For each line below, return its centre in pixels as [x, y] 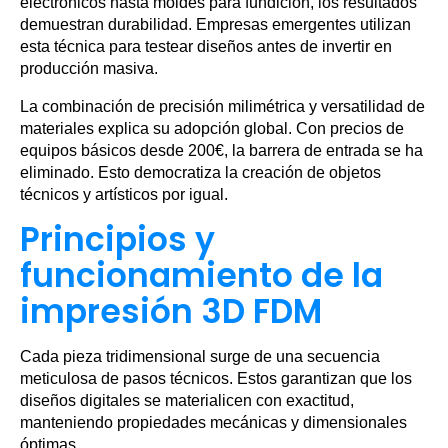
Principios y [117, 240]
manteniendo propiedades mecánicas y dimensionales [213, 423]
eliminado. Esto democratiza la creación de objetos [200, 173]
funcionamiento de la [201, 276]
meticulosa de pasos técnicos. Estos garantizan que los [216, 379]
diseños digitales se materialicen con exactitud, [187, 401]
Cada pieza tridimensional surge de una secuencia [200, 357]
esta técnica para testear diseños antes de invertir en [206, 47]
